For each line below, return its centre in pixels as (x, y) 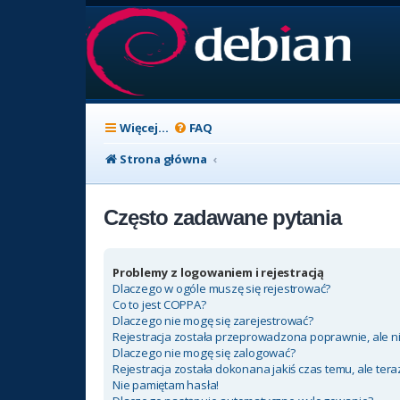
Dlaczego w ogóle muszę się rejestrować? (222, 289)
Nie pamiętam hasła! (166, 385)
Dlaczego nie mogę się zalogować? (204, 353)
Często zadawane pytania (222, 217)
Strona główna (163, 159)
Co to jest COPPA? (159, 305)
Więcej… (144, 128)
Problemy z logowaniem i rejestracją (218, 273)
